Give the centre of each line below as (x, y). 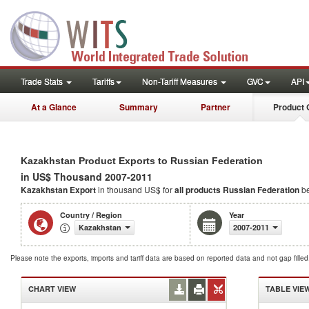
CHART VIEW (52, 289)
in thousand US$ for (136, 189)
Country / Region (91, 215)
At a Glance (54, 107)
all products (198, 190)
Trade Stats (43, 81)
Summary (139, 107)
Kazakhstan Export (59, 190)
